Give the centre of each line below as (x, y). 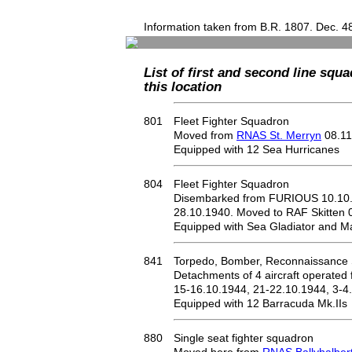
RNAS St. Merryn (279, 135)
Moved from (205, 135)
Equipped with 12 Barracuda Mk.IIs (260, 303)
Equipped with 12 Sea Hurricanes (257, 149)
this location (183, 86)
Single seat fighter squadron (244, 338)
